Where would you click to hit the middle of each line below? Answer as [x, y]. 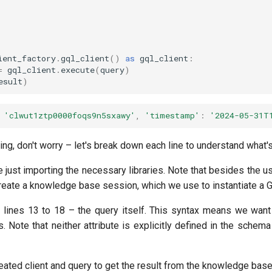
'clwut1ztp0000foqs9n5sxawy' [70, 116]
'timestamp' [172, 116]
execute [77, 70]
